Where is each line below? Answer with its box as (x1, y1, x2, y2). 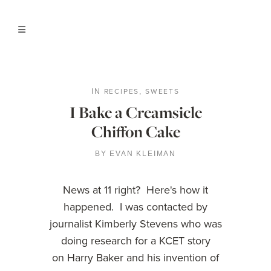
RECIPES (103, 86, 140, 97)
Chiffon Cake (91, 121, 180, 142)
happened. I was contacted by (64, 199, 207, 215)
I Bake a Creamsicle (69, 102, 202, 123)
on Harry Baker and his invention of (52, 250, 219, 266)
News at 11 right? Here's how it (63, 182, 208, 198)
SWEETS (145, 86, 180, 97)
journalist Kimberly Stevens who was (49, 216, 222, 232)
